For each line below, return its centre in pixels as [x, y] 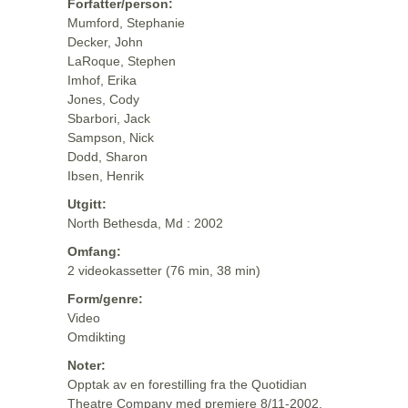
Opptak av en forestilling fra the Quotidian [187, 384]
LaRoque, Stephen [122, 61]
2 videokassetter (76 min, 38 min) [164, 270]
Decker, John [105, 42]
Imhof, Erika [102, 80]
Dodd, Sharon [107, 157]
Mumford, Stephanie [126, 23]
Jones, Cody [103, 99]
